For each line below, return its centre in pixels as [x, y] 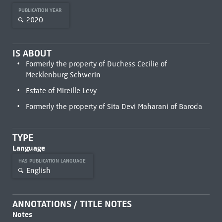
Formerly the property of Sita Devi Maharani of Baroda [114, 107]
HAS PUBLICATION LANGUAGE [53, 161]
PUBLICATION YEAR [41, 10]
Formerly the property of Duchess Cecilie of [96, 64]
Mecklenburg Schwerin [63, 75]
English [38, 170]
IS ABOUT [32, 53]
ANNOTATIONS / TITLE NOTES [72, 204]
